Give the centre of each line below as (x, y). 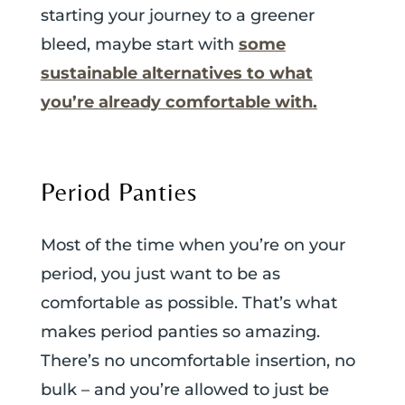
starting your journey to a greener (177, 16)
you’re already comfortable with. (179, 103)
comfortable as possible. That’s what (188, 303)
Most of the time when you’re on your (193, 245)
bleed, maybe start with (139, 45)
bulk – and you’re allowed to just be (184, 390)
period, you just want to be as (160, 274)
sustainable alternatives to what (176, 74)
